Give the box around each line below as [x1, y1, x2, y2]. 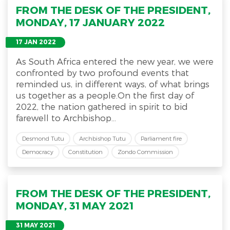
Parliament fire [141, 135, 182, 142]
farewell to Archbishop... [16, 112, 116, 123]
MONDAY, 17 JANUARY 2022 [16, 15, 165, 29]
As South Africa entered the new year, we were [16, 56, 214, 67]
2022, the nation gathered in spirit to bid [16, 101, 188, 112]
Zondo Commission [118, 148, 173, 156]
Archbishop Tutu [79, 135, 126, 142]
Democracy [22, 148, 53, 156]
